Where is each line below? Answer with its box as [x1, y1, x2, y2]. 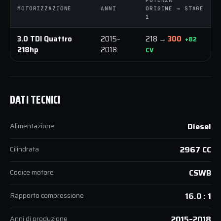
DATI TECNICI [10, 91, 61, 109]
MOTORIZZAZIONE [17, 4, 72, 12]
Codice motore [10, 166, 54, 178]
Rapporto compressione [10, 189, 84, 201]
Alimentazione [10, 120, 54, 131]
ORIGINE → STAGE [146, 4, 204, 12]
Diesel [187, 120, 211, 133]
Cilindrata [10, 143, 39, 154]
